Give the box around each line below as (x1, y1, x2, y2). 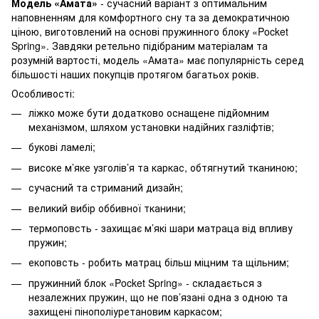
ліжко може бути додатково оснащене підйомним (28, 105, 269, 120)
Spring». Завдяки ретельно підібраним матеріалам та (11, 38, 268, 53)
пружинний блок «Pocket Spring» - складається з (28, 275, 262, 290)
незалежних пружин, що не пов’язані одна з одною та (28, 289, 288, 304)
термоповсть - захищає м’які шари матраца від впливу (28, 220, 293, 235)
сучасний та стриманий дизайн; (28, 180, 183, 195)
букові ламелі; (28, 140, 95, 155)
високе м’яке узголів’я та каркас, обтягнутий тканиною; (28, 159, 298, 174)
